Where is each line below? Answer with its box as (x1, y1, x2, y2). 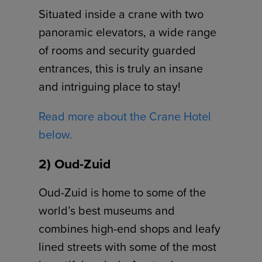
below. (39, 126, 73, 144)
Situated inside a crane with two (39, 5, 204, 23)
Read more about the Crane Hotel (39, 108, 212, 126)
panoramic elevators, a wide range (39, 23, 217, 42)
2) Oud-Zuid (39, 154, 111, 174)
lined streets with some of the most (39, 238, 217, 256)
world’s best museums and (39, 202, 175, 220)
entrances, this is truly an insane (39, 60, 204, 78)
